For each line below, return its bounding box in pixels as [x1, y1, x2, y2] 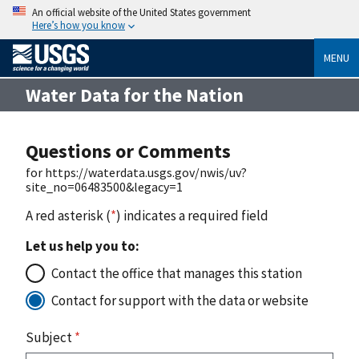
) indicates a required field [116, 206, 268, 224]
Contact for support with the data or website [51, 291, 309, 309]
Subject [26, 328, 75, 346]
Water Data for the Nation [26, 83, 244, 107]
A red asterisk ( [26, 206, 111, 224]
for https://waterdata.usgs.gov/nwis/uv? [26, 163, 247, 180]
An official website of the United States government [32, 6, 251, 18]
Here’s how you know [32, 18, 125, 31]
